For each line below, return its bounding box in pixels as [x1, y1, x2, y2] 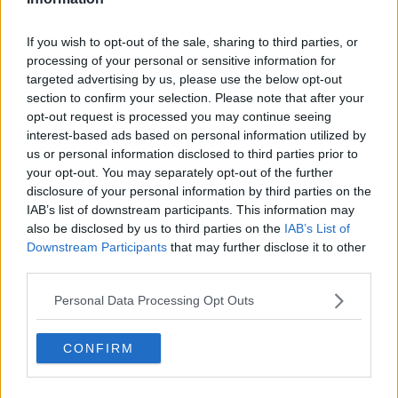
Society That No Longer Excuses [118, 288, 358, 306]
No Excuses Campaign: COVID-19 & [118, 137, 378, 155]
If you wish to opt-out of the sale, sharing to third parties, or [27, 34, 358, 49]
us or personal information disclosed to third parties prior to [27, 146, 358, 161]
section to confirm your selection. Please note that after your [27, 90, 364, 105]
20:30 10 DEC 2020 [11, 192, 113, 205]
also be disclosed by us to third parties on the [27, 220, 284, 235]
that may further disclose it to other [167, 239, 366, 254]
